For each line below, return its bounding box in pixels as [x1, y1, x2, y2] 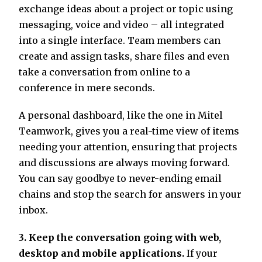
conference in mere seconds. [19, 82, 155, 94]
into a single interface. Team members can [19, 35, 220, 47]
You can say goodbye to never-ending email [19, 173, 222, 185]
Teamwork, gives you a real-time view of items [19, 125, 239, 137]
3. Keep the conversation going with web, [19, 232, 221, 244]
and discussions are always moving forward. [19, 157, 230, 169]
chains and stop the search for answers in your [19, 188, 242, 201]
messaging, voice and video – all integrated [19, 19, 224, 31]
